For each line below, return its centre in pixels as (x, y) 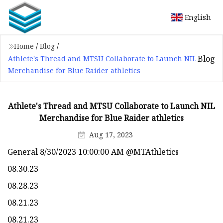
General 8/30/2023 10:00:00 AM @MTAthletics (93, 152)
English (198, 17)
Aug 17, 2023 (111, 134)
